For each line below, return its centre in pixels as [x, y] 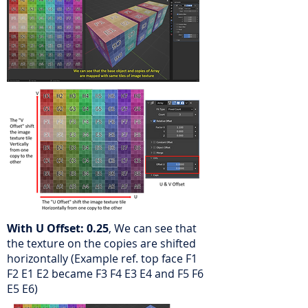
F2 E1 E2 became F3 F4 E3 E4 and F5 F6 [105, 274]
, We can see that [153, 228]
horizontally [39, 258]
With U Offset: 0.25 [58, 228]
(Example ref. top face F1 [134, 258]
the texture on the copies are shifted [101, 243]
